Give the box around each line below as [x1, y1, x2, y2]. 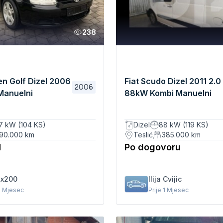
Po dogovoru [124, 141, 181, 152]
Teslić [133, 130, 153, 139]
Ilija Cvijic [148, 174, 182, 183]
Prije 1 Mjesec [148, 186, 189, 194]
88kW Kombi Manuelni [124, 88, 212, 99]
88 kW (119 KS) [159, 120, 209, 129]
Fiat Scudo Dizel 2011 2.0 [124, 76, 222, 87]
